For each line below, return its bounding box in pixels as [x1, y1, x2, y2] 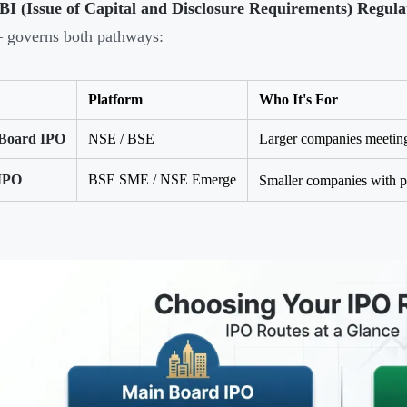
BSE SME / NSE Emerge [88, 172, 236, 188]
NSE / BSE [88, 131, 154, 147]
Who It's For [259, 92, 338, 108]
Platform [88, 92, 143, 108]
